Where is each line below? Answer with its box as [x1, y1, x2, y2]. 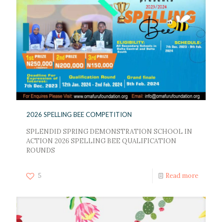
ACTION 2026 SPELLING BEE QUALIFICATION [26, 137, 176, 146]
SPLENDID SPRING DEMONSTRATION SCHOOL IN [26, 127, 192, 136]
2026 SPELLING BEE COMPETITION [26, 111, 132, 119]
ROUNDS [26, 146, 55, 155]
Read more [166, 171, 198, 180]
